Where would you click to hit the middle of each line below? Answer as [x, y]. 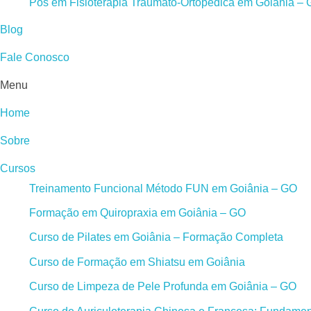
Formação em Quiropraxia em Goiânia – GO [137, 213]
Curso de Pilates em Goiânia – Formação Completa [156, 237]
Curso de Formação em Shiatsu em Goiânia [137, 262]
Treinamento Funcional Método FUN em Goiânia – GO [163, 188]
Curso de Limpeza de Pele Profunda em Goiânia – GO [162, 287]
